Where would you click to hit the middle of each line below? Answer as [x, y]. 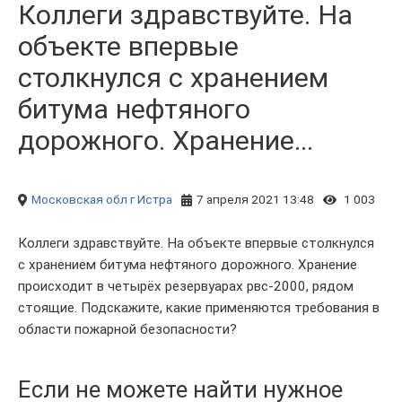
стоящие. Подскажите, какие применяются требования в [199, 308]
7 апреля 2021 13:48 [255, 199]
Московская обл [79, 199]
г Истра [151, 199]
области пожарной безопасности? [127, 329]
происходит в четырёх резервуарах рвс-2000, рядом [186, 286]
